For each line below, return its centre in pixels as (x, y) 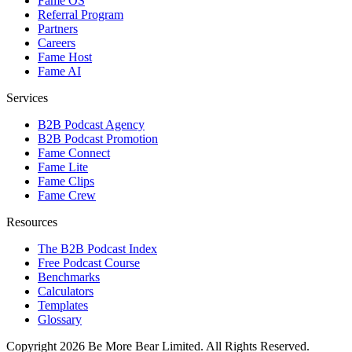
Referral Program (81, 14)
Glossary (60, 319)
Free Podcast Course (89, 262)
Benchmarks (69, 277)
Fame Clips (66, 181)
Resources (32, 222)
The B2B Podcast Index (97, 248)
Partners (58, 28)
